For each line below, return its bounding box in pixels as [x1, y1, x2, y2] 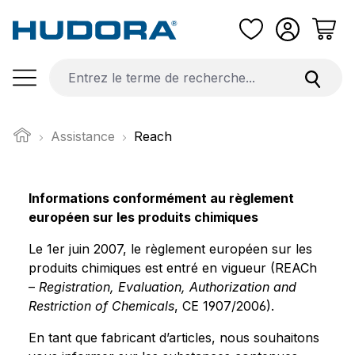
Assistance [51, 128, 115, 144]
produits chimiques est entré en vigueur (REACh [29, 259, 317, 276]
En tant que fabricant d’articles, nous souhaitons [29, 329, 319, 345]
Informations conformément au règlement [29, 189, 294, 206]
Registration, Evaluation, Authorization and [39, 278, 296, 295]
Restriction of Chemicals [29, 297, 174, 314]
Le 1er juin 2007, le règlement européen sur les [29, 240, 312, 257]
